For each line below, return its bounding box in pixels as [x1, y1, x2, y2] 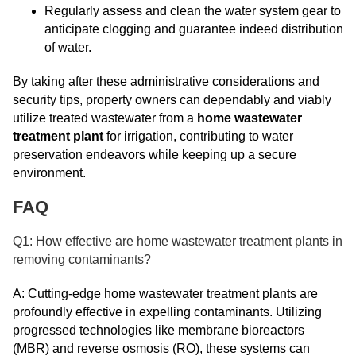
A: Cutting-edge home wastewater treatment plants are [13, 287, 318, 300]
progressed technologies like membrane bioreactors [13, 323, 304, 337]
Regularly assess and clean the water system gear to [44, 4, 341, 17]
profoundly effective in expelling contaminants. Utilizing [13, 305, 322, 319]
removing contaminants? [13, 253, 151, 266]
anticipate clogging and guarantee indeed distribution [44, 22, 343, 36]
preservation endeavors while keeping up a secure [13, 148, 296, 161]
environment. [13, 166, 86, 180]
